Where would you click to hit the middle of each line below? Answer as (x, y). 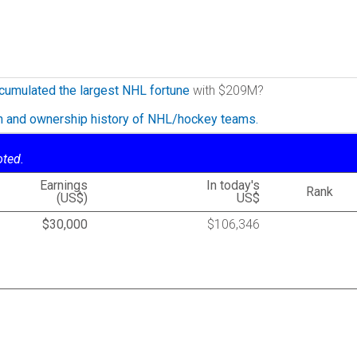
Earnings (64, 185)
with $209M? (227, 90)
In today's (233, 185)
